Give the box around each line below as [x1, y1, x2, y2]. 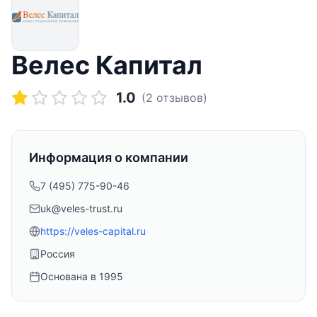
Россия [40, 248, 75, 260]
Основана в [40, 270, 99, 282]
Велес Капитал [11, 50, 202, 81]
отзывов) [153, 91, 207, 105]
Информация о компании [29, 150, 188, 165]
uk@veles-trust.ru [40, 202, 122, 214]
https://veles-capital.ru [40, 225, 146, 237]
